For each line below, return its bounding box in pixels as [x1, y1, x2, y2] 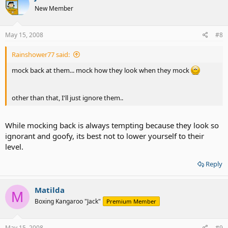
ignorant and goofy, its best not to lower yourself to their [5, 131, 204, 141]
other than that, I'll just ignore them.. [12, 93, 123, 102]
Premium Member [106, 197, 156, 205]
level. [5, 141, 23, 152]
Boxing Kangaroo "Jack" [35, 197, 101, 206]
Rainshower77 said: [12, 49, 70, 59]
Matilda [35, 185, 65, 195]
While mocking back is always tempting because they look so [5, 120, 219, 130]
